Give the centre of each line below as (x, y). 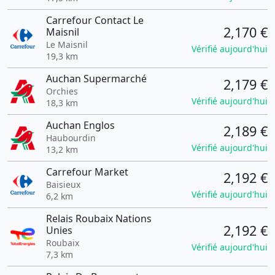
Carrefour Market (87, 172)
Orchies (62, 91)
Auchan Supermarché (96, 79)
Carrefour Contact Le (95, 20)
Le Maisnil (67, 45)
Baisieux (63, 184)
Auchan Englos (80, 125)
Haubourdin (71, 138)
